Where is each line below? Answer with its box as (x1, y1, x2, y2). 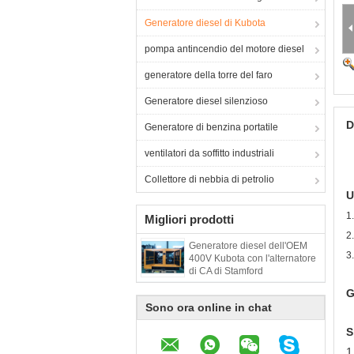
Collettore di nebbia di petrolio (145, 174, 274, 185)
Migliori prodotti (145, 213, 234, 226)
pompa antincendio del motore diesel (145, 43, 304, 55)
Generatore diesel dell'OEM (189, 240, 307, 251)
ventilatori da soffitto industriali (145, 148, 274, 159)
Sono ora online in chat (145, 301, 272, 314)
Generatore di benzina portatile (145, 122, 278, 133)
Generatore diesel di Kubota (145, 17, 265, 28)
